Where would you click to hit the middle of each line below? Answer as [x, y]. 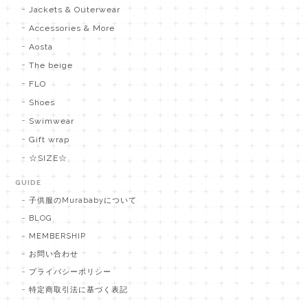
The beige [51, 65]
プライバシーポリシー [70, 272]
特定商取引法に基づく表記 [78, 289]
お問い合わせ [54, 254]
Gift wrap [49, 139]
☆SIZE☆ [48, 158]
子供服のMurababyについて [83, 200]
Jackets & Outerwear [75, 9]
